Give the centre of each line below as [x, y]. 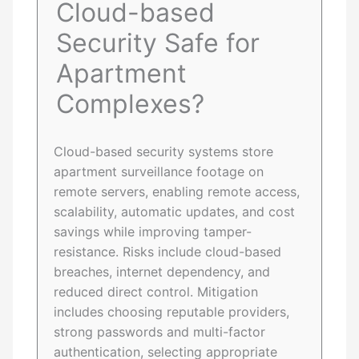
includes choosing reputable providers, [172, 312]
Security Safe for [158, 43]
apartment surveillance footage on [159, 172]
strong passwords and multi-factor [160, 332]
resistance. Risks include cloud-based [168, 252]
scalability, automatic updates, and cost [175, 212]
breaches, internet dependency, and [162, 272]
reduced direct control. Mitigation [156, 292]
